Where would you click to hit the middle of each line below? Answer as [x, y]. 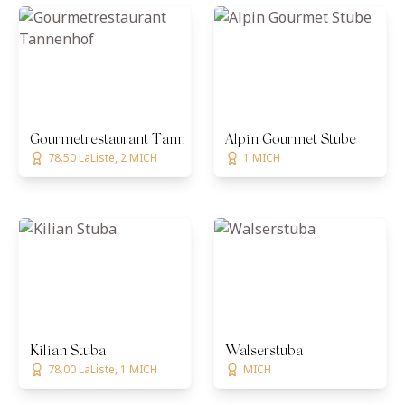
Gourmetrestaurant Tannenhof [126, 140]
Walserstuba [264, 352]
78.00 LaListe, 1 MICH [103, 369]
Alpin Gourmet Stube [291, 140]
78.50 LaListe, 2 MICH [103, 158]
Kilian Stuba [68, 352]
